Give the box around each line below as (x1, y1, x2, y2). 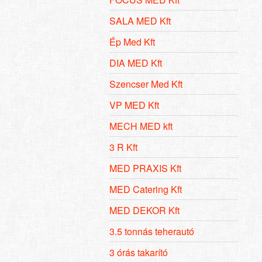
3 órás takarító (109, 245, 168, 259)
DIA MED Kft (109, 56, 162, 70)
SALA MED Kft (109, 13, 171, 27)
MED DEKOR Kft (109, 203, 180, 217)
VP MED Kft (109, 98, 159, 112)
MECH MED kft (109, 119, 173, 133)
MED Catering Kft (109, 182, 182, 196)
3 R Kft (109, 140, 137, 154)
